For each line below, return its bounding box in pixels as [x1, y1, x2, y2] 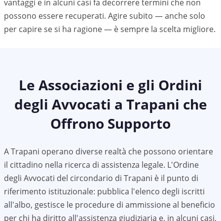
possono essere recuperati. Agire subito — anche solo [4, 10, 205, 21]
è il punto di [152, 173, 198, 184]
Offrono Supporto [50, 114, 171, 133]
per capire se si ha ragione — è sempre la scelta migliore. [4, 24, 216, 35]
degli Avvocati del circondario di [4, 173, 124, 184]
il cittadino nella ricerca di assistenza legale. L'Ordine [4, 159, 199, 170]
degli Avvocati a [14, 95, 126, 113]
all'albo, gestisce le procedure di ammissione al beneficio [4, 199, 215, 210]
